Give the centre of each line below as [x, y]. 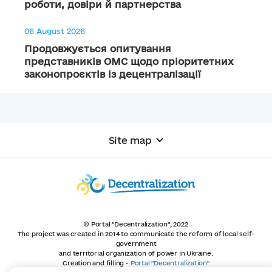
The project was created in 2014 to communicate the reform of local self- [136, 233]
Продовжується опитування [98, 49]
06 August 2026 [55, 31]
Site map [130, 140]
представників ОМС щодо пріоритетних [129, 61]
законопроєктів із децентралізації [113, 74]
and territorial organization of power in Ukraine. [136, 253]
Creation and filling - [96, 263]
